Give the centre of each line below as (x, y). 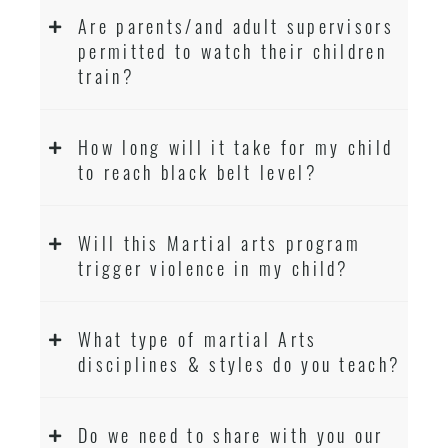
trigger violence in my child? (214, 268)
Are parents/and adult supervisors (236, 26)
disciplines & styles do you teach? (240, 364)
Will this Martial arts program (220, 243)
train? (106, 76)
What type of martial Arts (198, 339)
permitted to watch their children (232, 51)
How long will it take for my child (236, 147)
